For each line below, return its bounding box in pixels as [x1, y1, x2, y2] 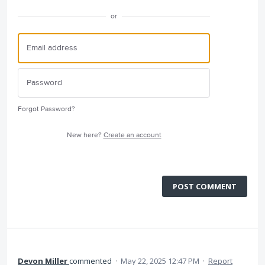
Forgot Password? [18, 105, 75, 114]
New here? [66, 131, 104, 140]
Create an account [103, 131, 161, 140]
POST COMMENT [173, 181, 237, 192]
